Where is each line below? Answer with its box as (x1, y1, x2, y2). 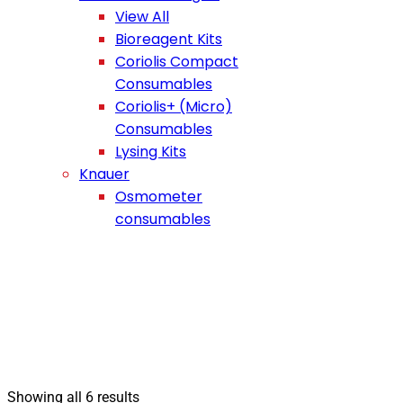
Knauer (79, 164, 130, 184)
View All (115, 6, 169, 27)
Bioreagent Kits (115, 29, 222, 49)
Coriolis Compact (115, 51, 238, 72)
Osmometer (115, 186, 202, 207)
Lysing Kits (115, 141, 186, 162)
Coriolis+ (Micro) (115, 96, 232, 117)
